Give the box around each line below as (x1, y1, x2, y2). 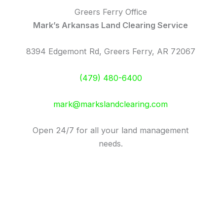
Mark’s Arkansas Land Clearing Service (33, 20, 188, 31)
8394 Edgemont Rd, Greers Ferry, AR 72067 (26, 46, 195, 57)
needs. (98, 139, 123, 149)
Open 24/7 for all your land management (32, 125, 189, 136)
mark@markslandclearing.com (53, 99, 168, 109)
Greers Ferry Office (74, 7, 147, 17)
